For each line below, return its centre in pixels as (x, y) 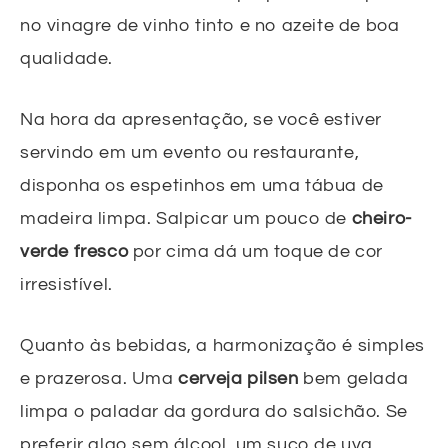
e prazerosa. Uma (99, 379)
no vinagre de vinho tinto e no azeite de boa (210, 26)
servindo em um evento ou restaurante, (190, 153)
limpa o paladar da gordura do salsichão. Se (214, 412)
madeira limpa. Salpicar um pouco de (186, 219)
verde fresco (74, 252)
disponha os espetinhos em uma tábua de (202, 186)
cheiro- (381, 219)
